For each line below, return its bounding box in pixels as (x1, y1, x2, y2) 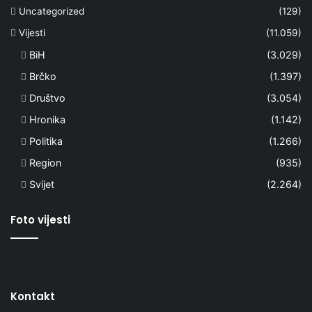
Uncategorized (19, 5, 84, 17)
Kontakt (10, 288, 55, 304)
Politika (29, 134, 63, 147)
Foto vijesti (10, 212, 70, 227)
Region (29, 156, 61, 169)
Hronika (29, 113, 65, 125)
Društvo (29, 91, 65, 104)
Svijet (29, 178, 54, 190)
